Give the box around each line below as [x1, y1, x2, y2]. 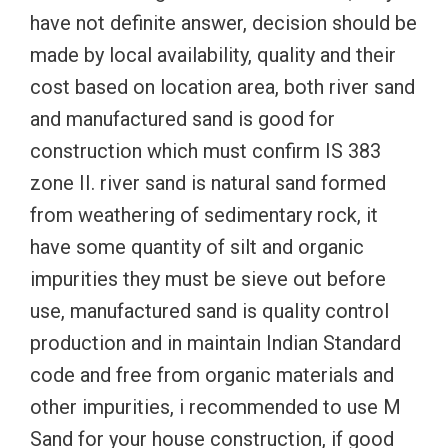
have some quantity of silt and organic [30, 234, 364, 259]
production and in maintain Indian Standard [30, 330, 401, 355]
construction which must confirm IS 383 [30, 138, 381, 163]
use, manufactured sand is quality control [30, 298, 389, 323]
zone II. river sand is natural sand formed [30, 170, 386, 195]
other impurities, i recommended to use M [30, 394, 401, 419]
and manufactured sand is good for [30, 106, 335, 131]
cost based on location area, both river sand [30, 74, 415, 99]
